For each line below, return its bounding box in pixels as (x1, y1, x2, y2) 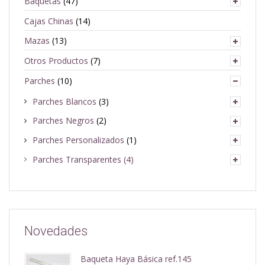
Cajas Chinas (24, 15, 73, 27)
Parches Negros (33, 115, 94, 127)
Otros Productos (24, 55, 88, 66)
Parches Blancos (33, 95, 96, 107)
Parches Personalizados (33, 134, 124, 146)
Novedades (24, 223, 88, 238)
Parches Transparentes (33, 153, 121, 165)
